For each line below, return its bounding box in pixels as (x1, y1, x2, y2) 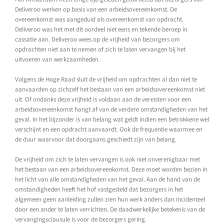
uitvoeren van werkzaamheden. (15, 55, 100, 64)
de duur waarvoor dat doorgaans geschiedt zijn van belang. (15, 135, 176, 144)
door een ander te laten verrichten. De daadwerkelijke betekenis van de (15, 205, 205, 214)
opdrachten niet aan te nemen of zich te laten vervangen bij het (15, 45, 185, 54)
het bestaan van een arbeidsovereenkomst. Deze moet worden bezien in (15, 165, 207, 174)
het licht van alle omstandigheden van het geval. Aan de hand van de (15, 175, 200, 184)
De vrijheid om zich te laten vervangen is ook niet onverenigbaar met (15, 155, 200, 164)
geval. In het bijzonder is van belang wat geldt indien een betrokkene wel (15, 115, 209, 124)
